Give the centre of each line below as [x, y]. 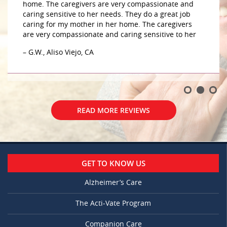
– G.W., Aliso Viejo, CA [58, 53]
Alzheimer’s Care [113, 183]
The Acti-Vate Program [113, 204]
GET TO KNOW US [113, 163]
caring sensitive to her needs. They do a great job [107, 15]
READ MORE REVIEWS [113, 110]
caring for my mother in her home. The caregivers [107, 25]
